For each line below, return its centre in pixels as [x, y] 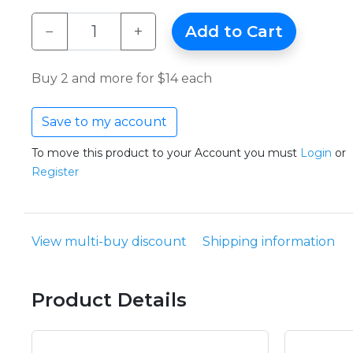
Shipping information [269, 242]
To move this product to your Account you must [166, 153]
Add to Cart [234, 32]
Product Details [109, 300]
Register [55, 172]
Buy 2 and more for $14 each [122, 79]
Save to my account [104, 122]
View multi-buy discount [109, 242]
